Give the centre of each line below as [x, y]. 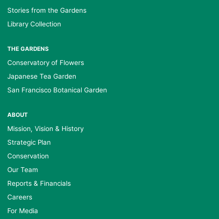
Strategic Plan [29, 142]
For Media [23, 211]
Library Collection [34, 24]
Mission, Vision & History [45, 129]
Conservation [28, 156]
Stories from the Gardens [47, 10]
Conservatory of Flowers [46, 63]
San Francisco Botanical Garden [57, 90]
